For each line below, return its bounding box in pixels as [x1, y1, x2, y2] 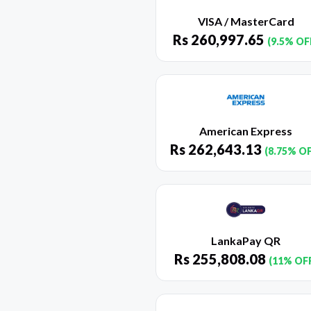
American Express [199, 124, 292, 138]
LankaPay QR [211, 234, 280, 248]
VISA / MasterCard [197, 15, 294, 28]
